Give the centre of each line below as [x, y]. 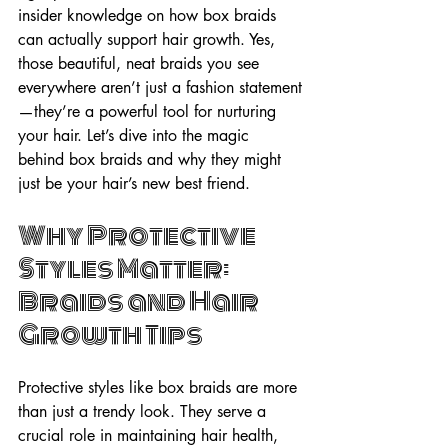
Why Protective [138, 236]
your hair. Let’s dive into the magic [136, 135]
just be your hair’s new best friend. [134, 183]
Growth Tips [110, 335]
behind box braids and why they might [152, 159]
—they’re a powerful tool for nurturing [149, 111]
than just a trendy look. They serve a [144, 411]
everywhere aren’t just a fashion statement [160, 87]
